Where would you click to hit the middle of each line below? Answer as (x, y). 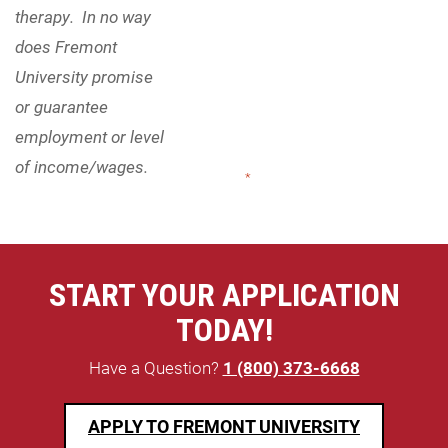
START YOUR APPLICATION (224, 295)
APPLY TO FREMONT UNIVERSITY (224, 426)
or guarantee (61, 107)
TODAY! (224, 330)
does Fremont (66, 47)
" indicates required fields (322, 177)
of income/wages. (85, 167)
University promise (84, 77)
